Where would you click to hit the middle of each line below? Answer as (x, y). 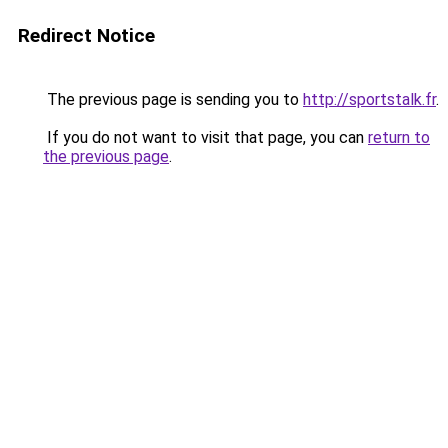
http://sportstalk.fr (369, 99)
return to (399, 137)
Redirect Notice (86, 35)
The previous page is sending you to (173, 99)
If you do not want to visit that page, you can (205, 137)
